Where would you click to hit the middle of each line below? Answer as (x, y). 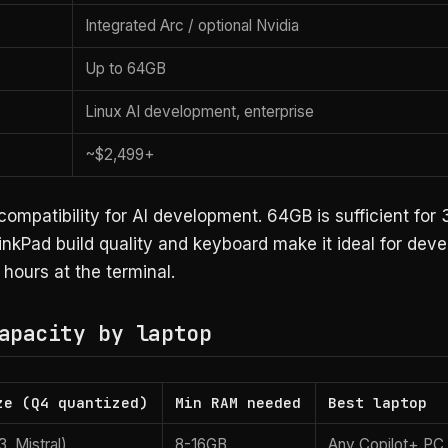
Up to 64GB (126, 68)
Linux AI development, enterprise (200, 111)
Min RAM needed (238, 403)
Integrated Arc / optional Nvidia (192, 25)
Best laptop (378, 403)
